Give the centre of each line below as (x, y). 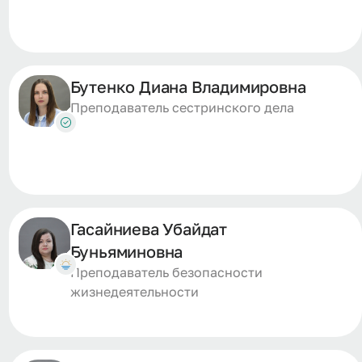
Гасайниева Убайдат (149, 229)
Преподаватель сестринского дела (182, 107)
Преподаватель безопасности (166, 272)
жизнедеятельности (134, 292)
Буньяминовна (126, 251)
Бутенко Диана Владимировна (188, 86)
